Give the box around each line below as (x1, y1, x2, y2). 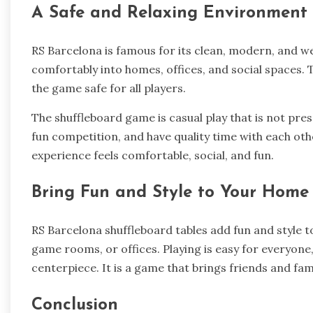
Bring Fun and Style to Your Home (31, 184, 309, 201)
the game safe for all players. (31, 80, 186, 95)
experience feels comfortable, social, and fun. (31, 147, 274, 162)
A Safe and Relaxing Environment (31, 5, 307, 22)
